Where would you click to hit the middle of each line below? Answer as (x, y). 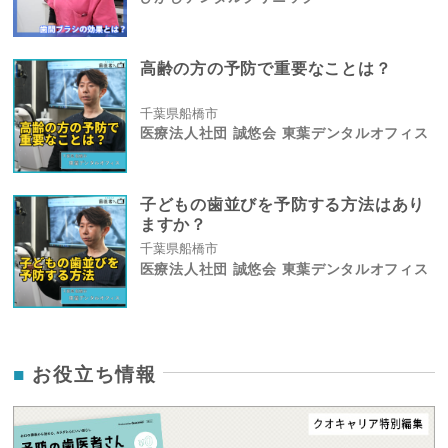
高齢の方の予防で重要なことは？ (265, 69)
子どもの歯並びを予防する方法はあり (282, 204)
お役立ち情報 (94, 372)
